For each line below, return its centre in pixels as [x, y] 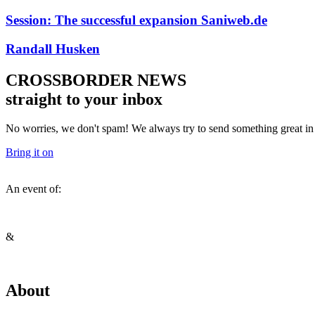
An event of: [35, 189]
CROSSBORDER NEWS [96, 80]
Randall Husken [53, 49]
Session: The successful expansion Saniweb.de [136, 20]
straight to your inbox [84, 99]
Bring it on [30, 153]
